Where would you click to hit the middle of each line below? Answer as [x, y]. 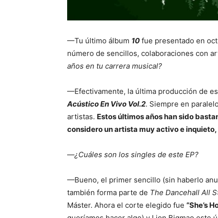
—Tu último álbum [99, 41]
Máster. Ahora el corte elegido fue [127, 205]
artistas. [82, 117]
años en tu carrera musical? [115, 66]
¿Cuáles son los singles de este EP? [136, 155]
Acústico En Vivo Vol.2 [106, 104]
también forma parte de [109, 193]
